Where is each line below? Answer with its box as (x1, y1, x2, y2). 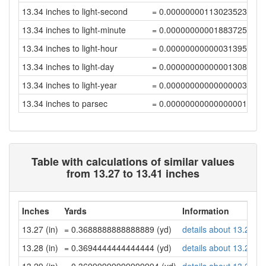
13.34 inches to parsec (22, 97, 107, 109)
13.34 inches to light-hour (22, 42, 118, 54)
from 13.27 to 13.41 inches (66, 166, 199, 181)
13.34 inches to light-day (22, 61, 114, 72)
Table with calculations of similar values (31, 154, 235, 169)
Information (182, 205, 229, 217)
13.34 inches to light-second (22, 5, 128, 17)
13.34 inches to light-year (22, 79, 117, 91)
